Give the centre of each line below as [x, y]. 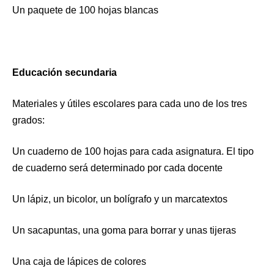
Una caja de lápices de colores [79, 261]
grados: [28, 120]
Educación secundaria [65, 72]
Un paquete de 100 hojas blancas [85, 10]
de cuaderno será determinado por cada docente [117, 168]
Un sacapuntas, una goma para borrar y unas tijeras [124, 230]
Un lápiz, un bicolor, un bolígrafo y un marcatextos [120, 199]
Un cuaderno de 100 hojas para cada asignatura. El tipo [133, 151]
